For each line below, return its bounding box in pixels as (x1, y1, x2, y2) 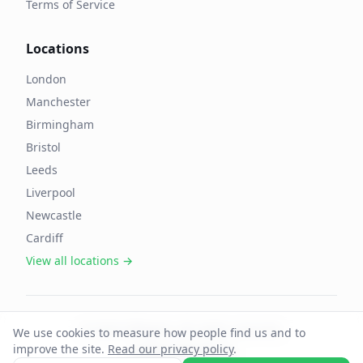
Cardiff (26, 230, 63, 246)
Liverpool (26, 185, 75, 200)
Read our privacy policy (108, 341, 233, 357)
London (26, 71, 66, 87)
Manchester (26, 94, 91, 109)
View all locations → (26, 253, 133, 268)
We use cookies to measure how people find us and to (13, 325, 305, 340)
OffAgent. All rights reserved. (119, 322, 283, 337)
